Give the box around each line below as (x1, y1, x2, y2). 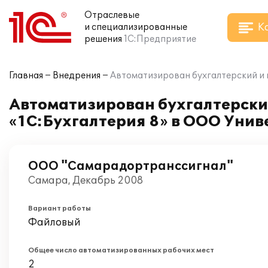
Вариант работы (28, 205, 91, 212)
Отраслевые (84, 10, 139, 20)
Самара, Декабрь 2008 (28, 175, 143, 187)
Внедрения (53, 71, 100, 81)
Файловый (28, 217, 81, 229)
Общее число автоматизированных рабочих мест (28, 246, 214, 254)
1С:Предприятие (124, 34, 196, 44)
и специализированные (84, 22, 187, 32)
